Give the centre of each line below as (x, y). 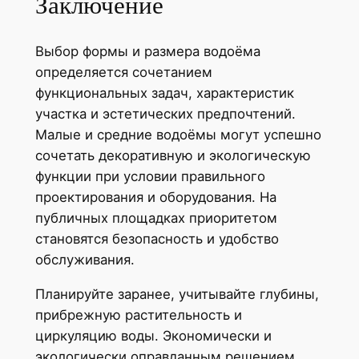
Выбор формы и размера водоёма (147, 52)
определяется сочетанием (123, 73)
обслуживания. (85, 260)
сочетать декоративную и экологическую (173, 156)
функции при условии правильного (150, 177)
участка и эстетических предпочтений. (165, 114)
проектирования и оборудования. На (155, 198)
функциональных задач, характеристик (164, 93)
